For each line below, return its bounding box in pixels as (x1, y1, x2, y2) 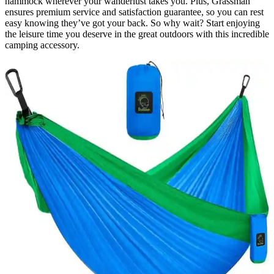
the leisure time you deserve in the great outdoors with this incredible (5, 29, 269, 40)
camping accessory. (5, 40, 80, 51)
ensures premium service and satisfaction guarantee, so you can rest (5, 7, 264, 18)
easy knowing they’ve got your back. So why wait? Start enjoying (5, 18, 260, 29)
